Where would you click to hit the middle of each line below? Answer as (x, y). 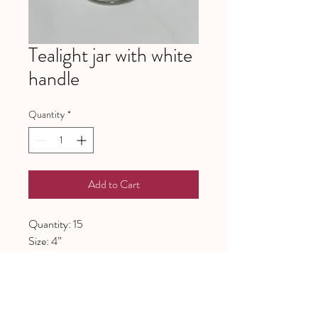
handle (54, 78)
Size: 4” (45, 241)
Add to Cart (114, 184)
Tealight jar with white (110, 55)
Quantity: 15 (56, 224)
